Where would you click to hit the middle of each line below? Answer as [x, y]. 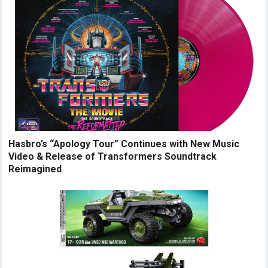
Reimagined [35, 169]
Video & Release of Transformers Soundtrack [113, 157]
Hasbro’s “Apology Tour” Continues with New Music [124, 144]
